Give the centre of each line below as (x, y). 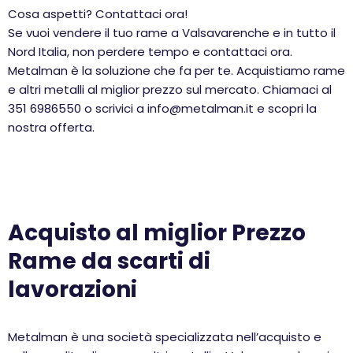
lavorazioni (75, 290)
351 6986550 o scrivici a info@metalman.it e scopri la (162, 108)
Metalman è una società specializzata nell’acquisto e (165, 337)
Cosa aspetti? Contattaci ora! (98, 14)
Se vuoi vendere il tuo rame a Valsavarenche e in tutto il (172, 33)
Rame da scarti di (109, 261)
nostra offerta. (51, 127)
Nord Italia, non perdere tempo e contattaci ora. (150, 52)
